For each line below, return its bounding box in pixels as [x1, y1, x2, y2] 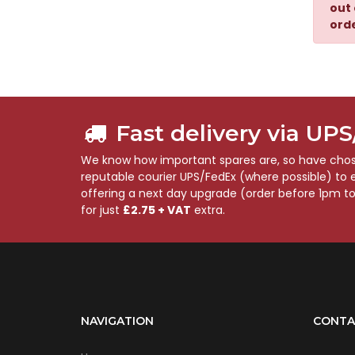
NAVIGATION [81, 314, 154, 329]
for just [81, 202, 123, 219]
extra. [191, 202, 225, 219]
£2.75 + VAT [123, 202, 191, 219]
